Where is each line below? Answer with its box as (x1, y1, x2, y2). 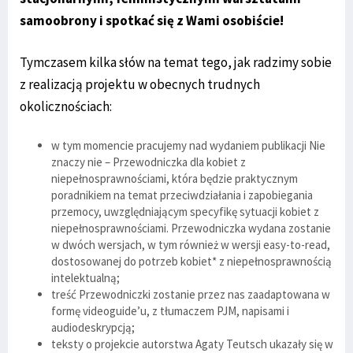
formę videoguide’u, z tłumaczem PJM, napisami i (51, 303, 289, 318)
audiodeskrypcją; (51, 319, 135, 335)
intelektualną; (51, 269, 120, 285)
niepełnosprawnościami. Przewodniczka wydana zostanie (51, 220, 331, 236)
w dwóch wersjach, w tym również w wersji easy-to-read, (51, 236, 330, 252)
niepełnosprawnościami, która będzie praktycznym (51, 170, 298, 186)
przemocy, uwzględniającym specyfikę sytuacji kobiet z (51, 203, 319, 219)
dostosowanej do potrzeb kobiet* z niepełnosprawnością (51, 253, 332, 269)
